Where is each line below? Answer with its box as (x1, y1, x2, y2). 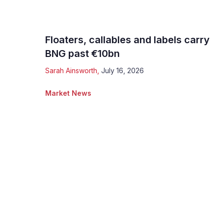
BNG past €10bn (45, 47, 120, 59)
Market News (45, 88, 91, 97)
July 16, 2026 (101, 66, 144, 75)
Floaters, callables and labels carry (45, 33, 210, 46)
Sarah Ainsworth (45, 66, 97, 75)
